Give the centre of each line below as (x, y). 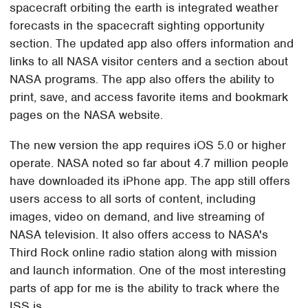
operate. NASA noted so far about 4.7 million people (150, 163)
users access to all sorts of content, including (133, 198)
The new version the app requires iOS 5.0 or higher (148, 145)
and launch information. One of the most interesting (148, 270)
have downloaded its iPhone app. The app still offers (150, 180)
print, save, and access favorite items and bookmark (149, 97)
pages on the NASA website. (87, 114)
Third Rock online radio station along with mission (144, 252)
